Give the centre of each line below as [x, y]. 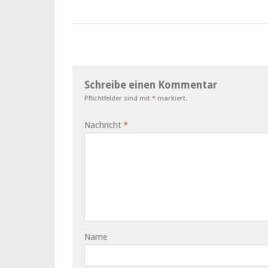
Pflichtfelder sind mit [118, 98]
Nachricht [104, 125]
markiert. [171, 98]
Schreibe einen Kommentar [151, 85]
